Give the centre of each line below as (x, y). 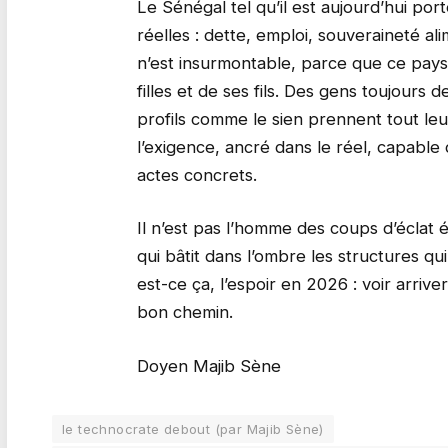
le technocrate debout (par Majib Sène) (193, 428)
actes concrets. (196, 174)
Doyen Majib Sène (208, 365)
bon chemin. (184, 312)
